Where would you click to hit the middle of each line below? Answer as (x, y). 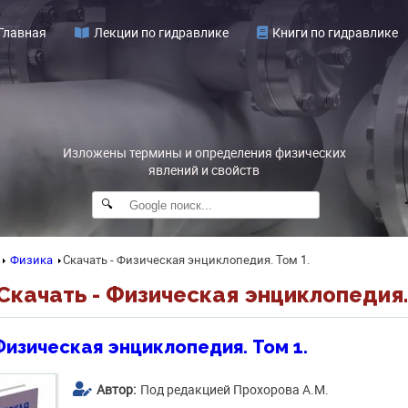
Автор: (116, 389)
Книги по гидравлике (336, 32)
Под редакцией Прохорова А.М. (235, 389)
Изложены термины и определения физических (204, 153)
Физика (31, 260)
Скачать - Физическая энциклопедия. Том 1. (186, 260)
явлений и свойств (204, 170)
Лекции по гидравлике (162, 32)
